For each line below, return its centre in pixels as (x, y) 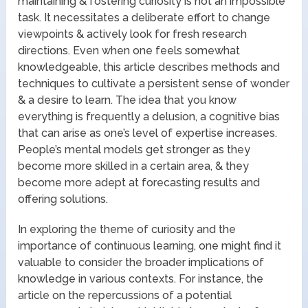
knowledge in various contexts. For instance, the (141, 278)
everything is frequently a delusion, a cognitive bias (149, 116)
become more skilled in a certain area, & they (134, 166)
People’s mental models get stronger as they (134, 149)
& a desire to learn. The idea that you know (128, 100)
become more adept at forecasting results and (139, 182)
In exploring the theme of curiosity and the (127, 229)
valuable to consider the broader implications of (141, 262)
